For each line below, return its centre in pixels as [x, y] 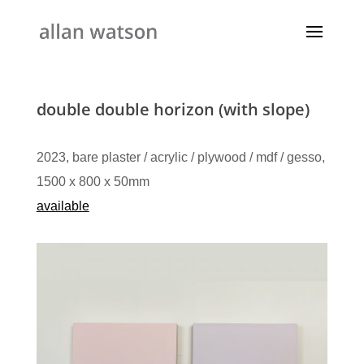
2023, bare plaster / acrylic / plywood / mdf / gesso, [180, 157]
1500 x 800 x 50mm [93, 182]
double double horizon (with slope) [173, 109]
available [63, 206]
